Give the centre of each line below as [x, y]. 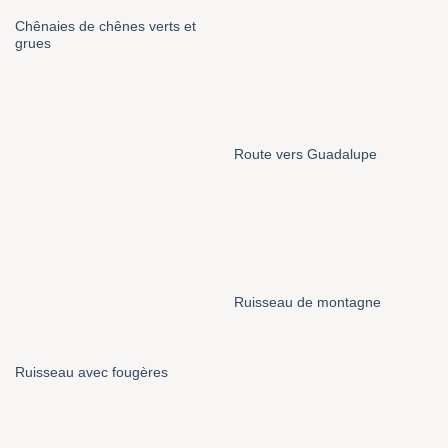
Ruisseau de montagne [307, 302]
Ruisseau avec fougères [91, 372]
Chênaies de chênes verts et [105, 26]
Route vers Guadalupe [305, 154]
